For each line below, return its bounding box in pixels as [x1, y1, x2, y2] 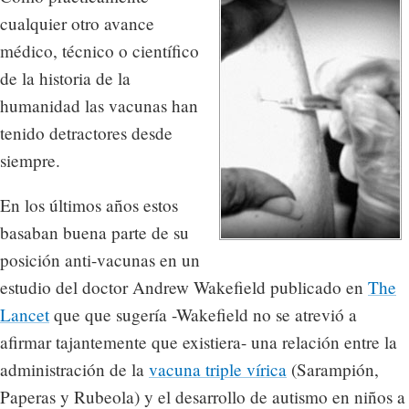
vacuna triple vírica [149, 358, 287, 382]
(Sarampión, [287, 358, 379, 382]
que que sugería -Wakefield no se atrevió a [49, 303, 357, 327]
